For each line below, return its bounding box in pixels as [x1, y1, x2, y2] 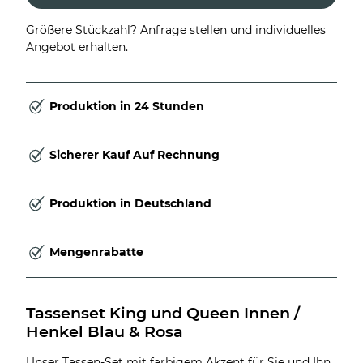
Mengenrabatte [49, 245, 143, 260]
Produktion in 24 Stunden [49, 99, 204, 114]
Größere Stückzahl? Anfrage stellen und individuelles [26, 22, 326, 37]
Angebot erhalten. [26, 39, 128, 54]
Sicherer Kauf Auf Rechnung [49, 147, 220, 163]
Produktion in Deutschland [49, 196, 211, 211]
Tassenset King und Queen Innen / [26, 302, 304, 322]
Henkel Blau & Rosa [26, 321, 183, 341]
